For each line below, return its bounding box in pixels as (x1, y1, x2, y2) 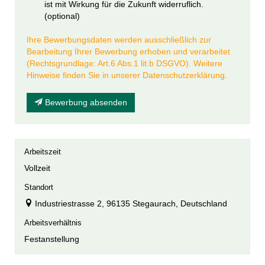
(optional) (44, 11, 80, 21)
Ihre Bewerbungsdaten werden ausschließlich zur (27, 35, 211, 44)
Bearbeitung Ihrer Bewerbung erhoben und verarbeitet (27, 47, 230, 56)
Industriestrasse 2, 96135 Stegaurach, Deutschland (35, 199, 227, 208)
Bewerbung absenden (45, 98, 127, 107)
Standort (24, 183, 53, 192)
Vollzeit (24, 163, 50, 173)
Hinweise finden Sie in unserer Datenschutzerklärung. (27, 70, 227, 80)
